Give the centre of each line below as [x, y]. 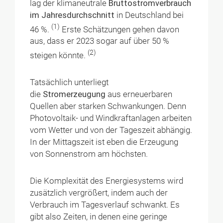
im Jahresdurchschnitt [72, 15]
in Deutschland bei [149, 15]
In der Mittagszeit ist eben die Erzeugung [104, 142]
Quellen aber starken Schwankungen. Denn [108, 106]
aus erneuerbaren [140, 94]
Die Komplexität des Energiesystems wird [107, 181]
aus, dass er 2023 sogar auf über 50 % [100, 41]
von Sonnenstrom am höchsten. [90, 154]
